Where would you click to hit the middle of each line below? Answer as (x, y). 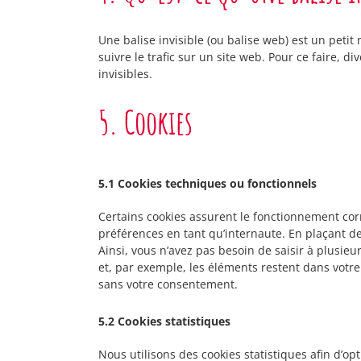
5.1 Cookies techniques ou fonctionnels (207, 183)
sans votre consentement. (168, 284)
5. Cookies (145, 122)
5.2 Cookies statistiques (164, 321)
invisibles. (125, 74)
